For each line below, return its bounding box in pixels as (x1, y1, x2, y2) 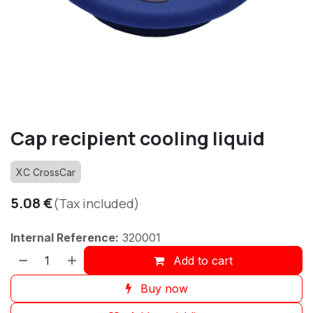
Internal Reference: (10, 231, 119, 245)
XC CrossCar (16, 166, 75, 179)
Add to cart (170, 253, 233, 268)
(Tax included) (53, 195, 140, 212)
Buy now (136, 281, 188, 296)
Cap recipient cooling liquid (10, 125, 265, 152)
